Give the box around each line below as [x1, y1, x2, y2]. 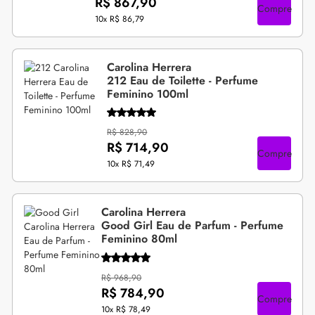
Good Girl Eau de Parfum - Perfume [101, 217, 284, 234]
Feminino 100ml [107, 85, 189, 102]
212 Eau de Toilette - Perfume [107, 72, 259, 89]
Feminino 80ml [101, 231, 178, 247]
